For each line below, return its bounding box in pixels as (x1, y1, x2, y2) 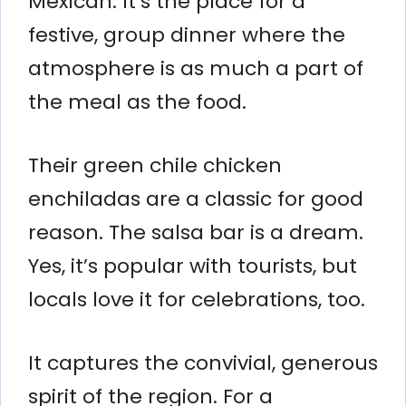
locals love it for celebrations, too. (28, 285, 365, 314)
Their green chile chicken (28, 150, 282, 179)
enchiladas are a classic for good (28, 184, 363, 213)
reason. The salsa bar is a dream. (28, 217, 363, 246)
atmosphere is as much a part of (28, 53, 363, 82)
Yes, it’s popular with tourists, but (28, 251, 357, 280)
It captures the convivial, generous (28, 348, 378, 377)
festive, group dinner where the (28, 20, 345, 49)
